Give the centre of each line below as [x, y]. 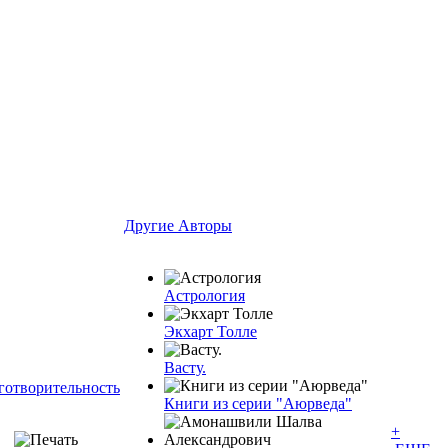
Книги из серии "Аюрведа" [258, 403]
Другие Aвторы [178, 225]
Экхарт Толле [210, 331]
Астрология [204, 295]
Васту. [185, 367]
